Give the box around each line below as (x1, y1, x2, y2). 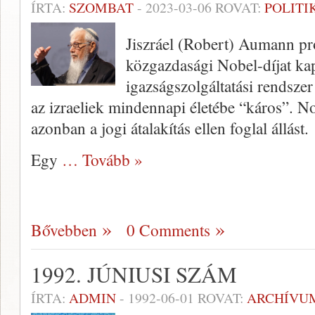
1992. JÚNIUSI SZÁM (31, 259, 237, 289)
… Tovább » (62, 148, 143, 171)
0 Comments (127, 219, 210, 241)
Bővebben (31, 219, 97, 241)
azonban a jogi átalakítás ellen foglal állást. (31, 117, 309, 139)
